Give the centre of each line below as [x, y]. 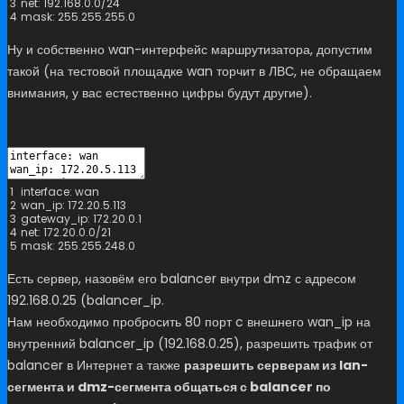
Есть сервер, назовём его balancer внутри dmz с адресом [182, 279]
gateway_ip [54, 219]
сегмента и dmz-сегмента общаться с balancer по [169, 387]
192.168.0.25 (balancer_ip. [86, 301]
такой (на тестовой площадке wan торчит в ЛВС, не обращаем [194, 71]
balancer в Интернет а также [96, 366]
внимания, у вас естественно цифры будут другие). [160, 92]
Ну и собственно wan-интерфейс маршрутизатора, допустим [190, 49]
